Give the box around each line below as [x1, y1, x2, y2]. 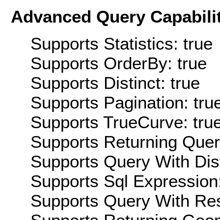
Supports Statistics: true [30, 33, 213, 53]
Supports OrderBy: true [30, 53, 207, 73]
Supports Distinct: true [30, 73, 200, 92]
